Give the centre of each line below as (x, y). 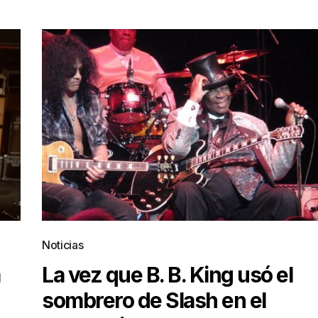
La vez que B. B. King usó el (167, 275)
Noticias (63, 245)
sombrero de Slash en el (154, 300)
